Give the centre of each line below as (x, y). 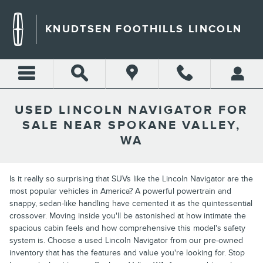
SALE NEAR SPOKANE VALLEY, (131, 125)
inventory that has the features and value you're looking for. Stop (127, 253)
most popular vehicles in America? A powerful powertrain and (120, 191)
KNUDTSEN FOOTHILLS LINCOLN (144, 29)
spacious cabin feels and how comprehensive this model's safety (127, 228)
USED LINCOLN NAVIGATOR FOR (131, 110)
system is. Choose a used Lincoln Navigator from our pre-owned (126, 240)
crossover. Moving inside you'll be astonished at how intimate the (128, 216)
